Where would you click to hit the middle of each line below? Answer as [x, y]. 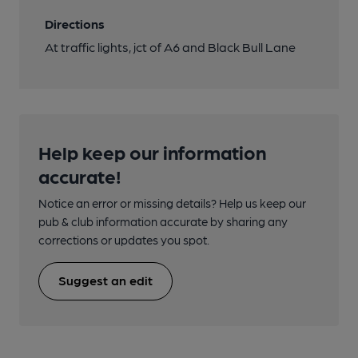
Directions [75, 24]
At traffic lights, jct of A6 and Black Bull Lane [170, 47]
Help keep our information [152, 152]
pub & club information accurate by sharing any [163, 222]
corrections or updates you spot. [124, 240]
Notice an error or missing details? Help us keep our [172, 203]
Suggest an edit [105, 280]
